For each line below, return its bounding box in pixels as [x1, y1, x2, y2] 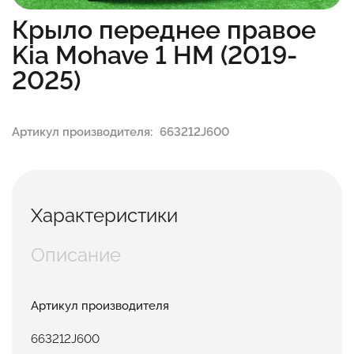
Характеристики [31, 203, 178, 227]
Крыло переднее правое [12, 15, 316, 45]
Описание [31, 243, 121, 266]
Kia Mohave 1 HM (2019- [12, 40, 297, 70]
